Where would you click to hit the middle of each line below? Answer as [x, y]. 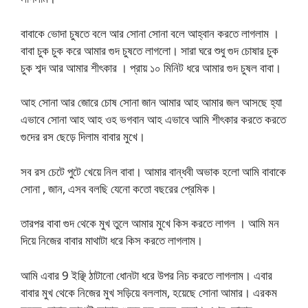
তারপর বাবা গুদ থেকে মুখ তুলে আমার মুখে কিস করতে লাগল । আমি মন [150, 223]
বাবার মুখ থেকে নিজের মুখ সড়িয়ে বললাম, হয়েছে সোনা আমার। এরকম [149, 292]
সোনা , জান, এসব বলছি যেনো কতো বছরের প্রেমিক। [119, 188]
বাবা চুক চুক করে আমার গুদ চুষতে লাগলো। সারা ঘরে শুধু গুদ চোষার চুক [150, 50]
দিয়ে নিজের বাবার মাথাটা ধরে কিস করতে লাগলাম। [112, 241]
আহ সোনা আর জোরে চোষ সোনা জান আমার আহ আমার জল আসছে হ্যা [151, 102]
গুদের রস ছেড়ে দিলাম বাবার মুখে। [83, 137]
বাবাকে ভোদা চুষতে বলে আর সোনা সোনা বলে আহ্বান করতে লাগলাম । [150, 33]
